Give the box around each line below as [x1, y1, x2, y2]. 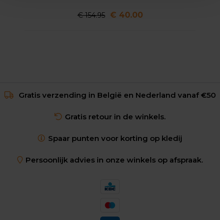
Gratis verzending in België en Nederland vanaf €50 [16, 90, 216, 100]
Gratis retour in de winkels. [65, 112, 165, 122]
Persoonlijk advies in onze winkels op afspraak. [26, 155, 203, 165]
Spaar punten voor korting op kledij [48, 134, 182, 143]
